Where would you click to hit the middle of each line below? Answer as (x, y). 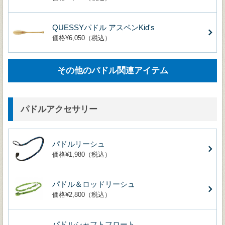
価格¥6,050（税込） (82, 38)
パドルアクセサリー (59, 109)
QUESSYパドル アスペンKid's (103, 27)
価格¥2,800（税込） (82, 194)
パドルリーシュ (79, 144)
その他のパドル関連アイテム (113, 70)
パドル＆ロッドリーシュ (94, 184)
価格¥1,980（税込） (82, 154)
